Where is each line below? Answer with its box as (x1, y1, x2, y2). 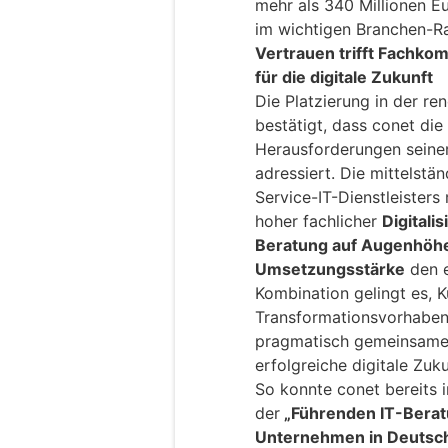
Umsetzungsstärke (255, 259, 405, 280)
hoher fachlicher (255, 211, 382, 232)
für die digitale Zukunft (255, 67, 433, 88)
